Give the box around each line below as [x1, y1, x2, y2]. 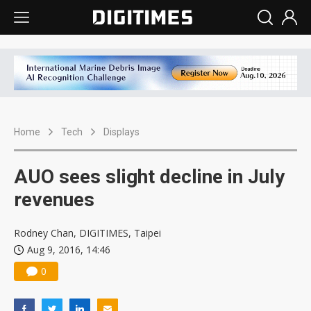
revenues [14, 188, 94, 212]
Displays [103, 126, 140, 138]
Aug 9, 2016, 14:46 [27, 243, 110, 257]
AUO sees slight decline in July [14, 165, 285, 189]
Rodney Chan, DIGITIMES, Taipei [14, 226, 161, 240]
